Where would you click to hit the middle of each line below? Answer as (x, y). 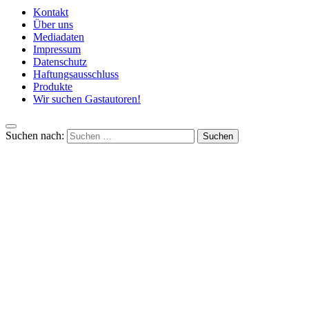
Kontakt (51, 12)
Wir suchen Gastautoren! (87, 99)
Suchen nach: (35, 136)
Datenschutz (60, 62)
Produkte (53, 87)
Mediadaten (59, 37)
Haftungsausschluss (76, 74)
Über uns (53, 25)
